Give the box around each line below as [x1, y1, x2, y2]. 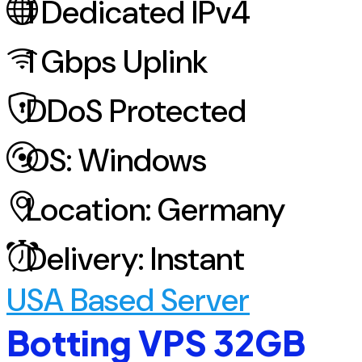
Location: [19, 189, 158, 231]
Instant [150, 238, 245, 280]
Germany [158, 189, 285, 231]
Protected [103, 90, 246, 133]
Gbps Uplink [41, 41, 208, 83]
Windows [78, 140, 207, 182]
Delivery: [19, 238, 150, 280]
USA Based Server [6, 280, 250, 322]
